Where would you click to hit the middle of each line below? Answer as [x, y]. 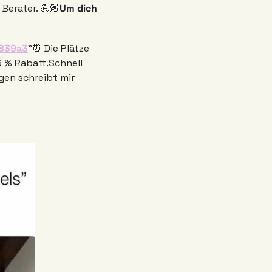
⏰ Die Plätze [61, 49]
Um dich [78, 8]
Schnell [66, 63]
